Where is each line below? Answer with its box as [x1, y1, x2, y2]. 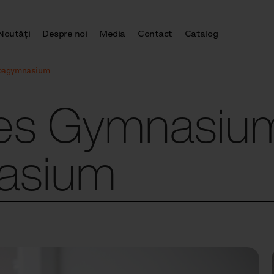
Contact [138, 28, 172, 40]
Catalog [184, 28, 218, 40]
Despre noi [42, 28, 87, 40]
